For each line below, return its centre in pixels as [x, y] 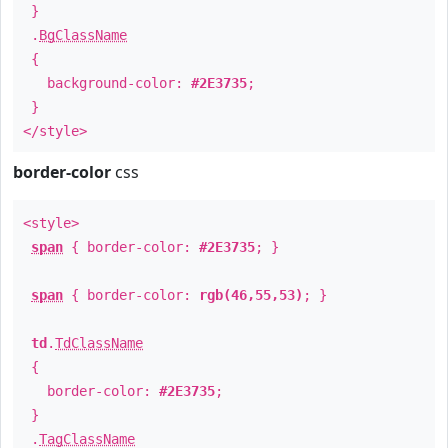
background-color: [107, 83]
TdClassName [99, 343]
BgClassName [83, 35]
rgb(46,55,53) [251, 295]
